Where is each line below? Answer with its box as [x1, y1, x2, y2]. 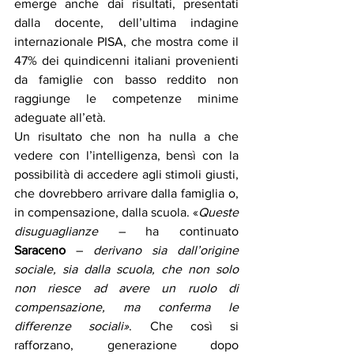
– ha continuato [98, 224, 239, 239]
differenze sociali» [14, 319, 130, 333]
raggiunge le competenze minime [14, 92, 239, 106]
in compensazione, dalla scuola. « [14, 205, 198, 220]
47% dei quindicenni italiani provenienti [14, 54, 239, 68]
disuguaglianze [14, 224, 98, 239]
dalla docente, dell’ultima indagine [14, 16, 239, 30]
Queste [198, 205, 239, 220]
